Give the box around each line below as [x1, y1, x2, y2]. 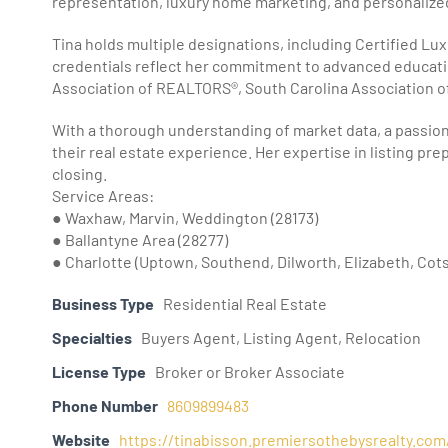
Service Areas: [52, 185, 154, 205]
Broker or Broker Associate [155, 361, 345, 381]
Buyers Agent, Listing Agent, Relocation [141, 327, 421, 347]
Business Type [52, 293, 154, 313]
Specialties [52, 327, 132, 347]
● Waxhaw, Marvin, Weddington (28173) [52, 207, 318, 227]
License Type [52, 361, 146, 381]
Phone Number [52, 395, 158, 415]
